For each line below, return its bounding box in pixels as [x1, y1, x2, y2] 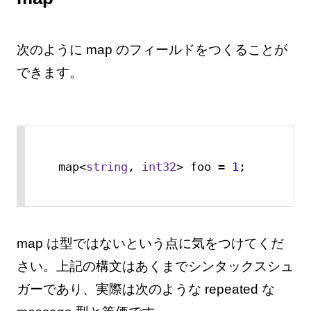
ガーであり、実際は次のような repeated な [16, 282, 275, 297]
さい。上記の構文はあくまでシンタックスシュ [16, 259, 294, 274]
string [85, 159, 128, 174]
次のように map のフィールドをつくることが [16, 42, 287, 57]
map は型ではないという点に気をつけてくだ [16, 236, 284, 251]
